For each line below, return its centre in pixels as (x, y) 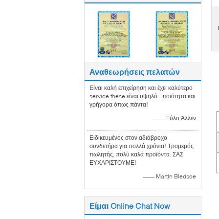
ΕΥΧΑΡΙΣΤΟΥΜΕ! (113, 162)
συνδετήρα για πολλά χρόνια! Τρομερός (142, 146)
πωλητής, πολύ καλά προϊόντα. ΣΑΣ (136, 154)
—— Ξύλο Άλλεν (174, 118)
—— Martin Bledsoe (169, 176)
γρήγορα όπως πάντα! (119, 104)
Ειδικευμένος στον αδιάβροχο (128, 137)
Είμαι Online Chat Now (130, 205)
